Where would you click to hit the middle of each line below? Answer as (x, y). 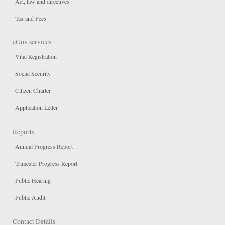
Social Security (33, 74)
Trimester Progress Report (46, 163)
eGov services (32, 42)
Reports (23, 132)
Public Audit (30, 198)
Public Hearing (33, 180)
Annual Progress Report (44, 146)
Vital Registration (36, 56)
